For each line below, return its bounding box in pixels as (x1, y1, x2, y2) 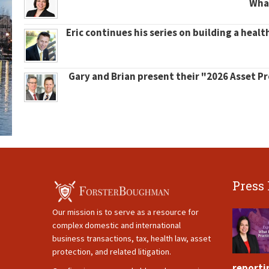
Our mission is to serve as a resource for (52, 207, 199, 217)
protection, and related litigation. (52, 246, 171, 257)
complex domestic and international (52, 220, 181, 231)
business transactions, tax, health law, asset (52, 233, 211, 244)
